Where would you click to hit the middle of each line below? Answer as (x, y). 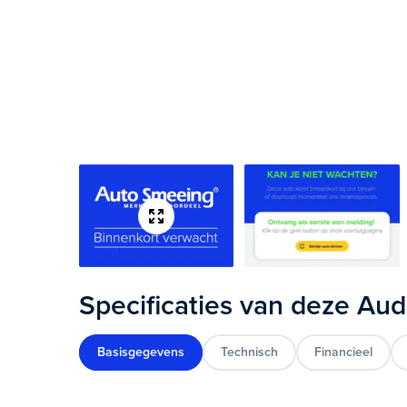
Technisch (250, 352)
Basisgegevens (141, 352)
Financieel (344, 352)
